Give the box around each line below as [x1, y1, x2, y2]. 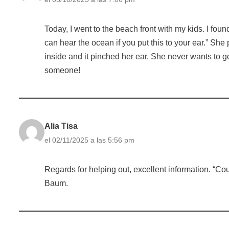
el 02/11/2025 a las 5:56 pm [44, 135, 134, 144]
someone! [44, 65, 80, 75]
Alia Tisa [44, 121, 78, 130]
